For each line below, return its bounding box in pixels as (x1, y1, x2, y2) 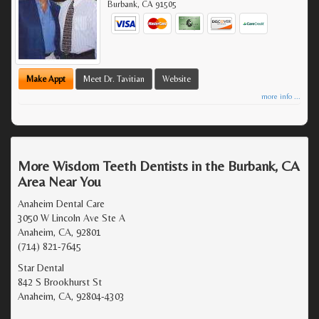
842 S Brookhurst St (18, 276, 102, 288)
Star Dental (18, 261, 64, 273)
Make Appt (26, 73, 66, 84)
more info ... (261, 92, 300, 100)
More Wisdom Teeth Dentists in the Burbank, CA (18, 157, 300, 174)
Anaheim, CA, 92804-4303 (18, 290, 125, 302)
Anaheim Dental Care (18, 197, 105, 209)
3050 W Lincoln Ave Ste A (18, 211, 125, 224)
